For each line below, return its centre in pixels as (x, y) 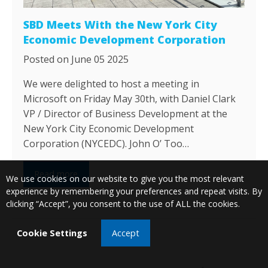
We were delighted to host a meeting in (112, 83)
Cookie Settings (52, 233)
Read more (56, 174)
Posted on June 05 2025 (76, 59)
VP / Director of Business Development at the (126, 113)
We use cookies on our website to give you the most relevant (125, 179)
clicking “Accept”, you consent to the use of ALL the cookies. (123, 204)
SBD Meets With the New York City (121, 24)
